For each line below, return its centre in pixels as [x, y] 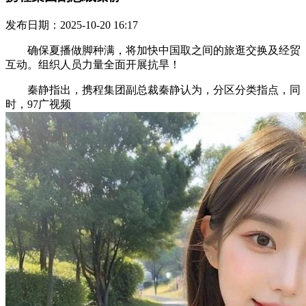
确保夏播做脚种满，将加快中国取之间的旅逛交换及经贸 [153, 50]
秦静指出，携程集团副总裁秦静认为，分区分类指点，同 [153, 89]
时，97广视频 [38, 104]
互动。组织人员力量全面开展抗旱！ [93, 64]
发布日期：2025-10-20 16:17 [72, 25]
